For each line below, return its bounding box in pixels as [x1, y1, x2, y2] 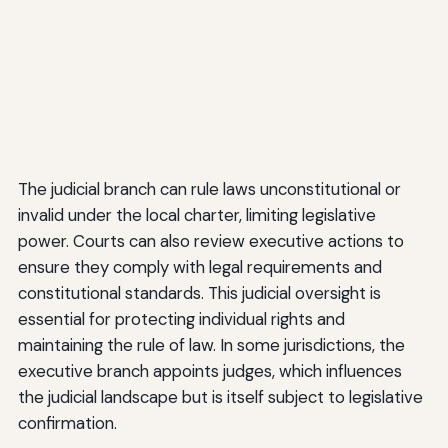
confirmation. [17, 412, 117, 435]
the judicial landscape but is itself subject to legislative [17, 386, 423, 409]
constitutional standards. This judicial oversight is [17, 282, 381, 305]
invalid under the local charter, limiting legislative [17, 204, 376, 227]
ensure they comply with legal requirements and [17, 256, 382, 279]
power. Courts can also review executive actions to [17, 230, 404, 253]
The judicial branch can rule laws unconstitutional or [17, 178, 401, 201]
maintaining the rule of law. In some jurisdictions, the [17, 334, 405, 357]
